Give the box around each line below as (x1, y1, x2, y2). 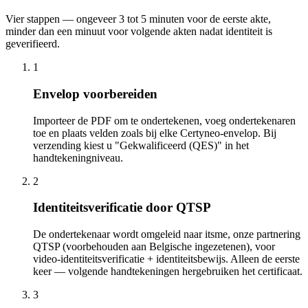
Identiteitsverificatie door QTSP (33, 200, 211, 215)
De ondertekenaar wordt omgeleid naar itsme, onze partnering (33, 228, 300, 241)
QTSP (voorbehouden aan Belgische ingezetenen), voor (33, 241, 275, 253)
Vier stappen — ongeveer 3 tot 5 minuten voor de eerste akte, (5, 13, 271, 25)
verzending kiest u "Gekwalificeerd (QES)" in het (33, 139, 249, 151)
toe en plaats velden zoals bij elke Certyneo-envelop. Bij (33, 126, 276, 139)
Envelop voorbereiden (33, 86, 157, 101)
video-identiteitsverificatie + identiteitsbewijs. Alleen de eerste (33, 253, 300, 265)
